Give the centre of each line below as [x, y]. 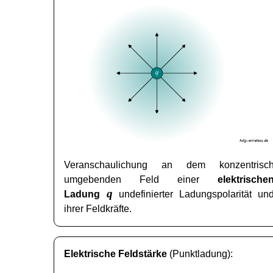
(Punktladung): [200, 254]
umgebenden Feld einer [141, 180]
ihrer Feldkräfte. [98, 209]
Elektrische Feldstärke [115, 254]
